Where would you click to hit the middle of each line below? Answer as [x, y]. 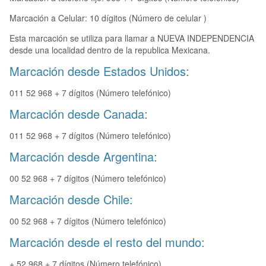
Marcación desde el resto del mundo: [107, 242]
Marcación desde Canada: [79, 114]
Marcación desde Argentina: [83, 157]
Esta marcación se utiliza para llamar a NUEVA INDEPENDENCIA [132, 38]
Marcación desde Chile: [71, 199]
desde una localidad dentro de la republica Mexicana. [110, 50]
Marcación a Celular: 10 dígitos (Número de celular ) [108, 18]
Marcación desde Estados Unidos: [99, 71]
